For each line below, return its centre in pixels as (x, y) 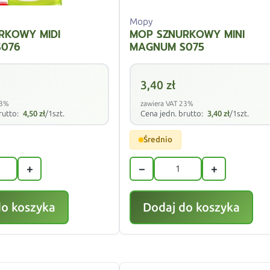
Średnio (158, 140)
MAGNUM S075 (167, 47)
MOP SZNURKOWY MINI (187, 35)
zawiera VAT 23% (167, 104)
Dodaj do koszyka (192, 208)
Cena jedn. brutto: (173, 114)
